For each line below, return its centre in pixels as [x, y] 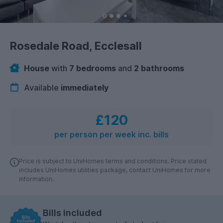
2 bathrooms [159, 68]
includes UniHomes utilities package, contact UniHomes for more [115, 170]
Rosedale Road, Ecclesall [76, 46]
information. [36, 179]
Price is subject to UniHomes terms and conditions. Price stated [113, 161]
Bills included [72, 213]
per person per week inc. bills [111, 134]
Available [41, 87]
